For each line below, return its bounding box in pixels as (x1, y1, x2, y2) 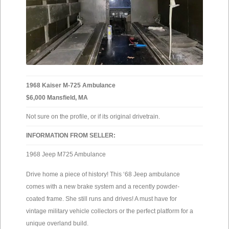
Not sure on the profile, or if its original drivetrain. (26, 113, 160, 121)
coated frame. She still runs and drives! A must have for (26, 195, 177, 203)
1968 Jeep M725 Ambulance (26, 151, 106, 158)
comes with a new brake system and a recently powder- (26, 183, 179, 191)
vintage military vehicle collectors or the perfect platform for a (26, 208, 193, 215)
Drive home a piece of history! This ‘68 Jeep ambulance (26, 171, 180, 178)
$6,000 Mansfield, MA (26, 94, 88, 102)
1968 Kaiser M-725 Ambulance (26, 82, 116, 89)
